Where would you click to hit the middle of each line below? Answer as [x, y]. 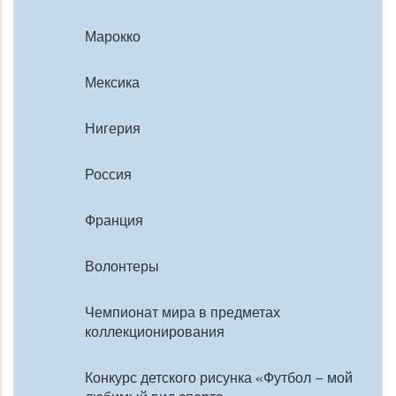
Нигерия [113, 128]
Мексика [112, 82]
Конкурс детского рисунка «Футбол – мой [219, 377]
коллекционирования [155, 331]
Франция [114, 220]
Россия [108, 174]
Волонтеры [122, 266]
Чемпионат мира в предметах [183, 312]
